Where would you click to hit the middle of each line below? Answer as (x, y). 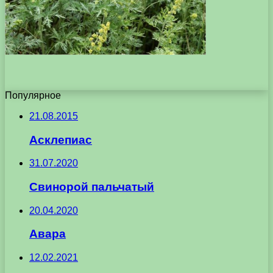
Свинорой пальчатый (92, 187)
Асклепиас (61, 140)
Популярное (33, 95)
